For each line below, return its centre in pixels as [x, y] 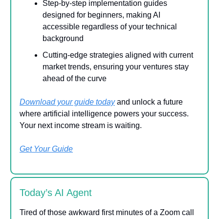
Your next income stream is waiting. [81, 125]
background [63, 38]
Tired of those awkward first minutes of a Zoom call [107, 212]
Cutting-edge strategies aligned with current [118, 55]
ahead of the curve [75, 78]
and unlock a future [149, 102]
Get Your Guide [46, 149]
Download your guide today [67, 102]
